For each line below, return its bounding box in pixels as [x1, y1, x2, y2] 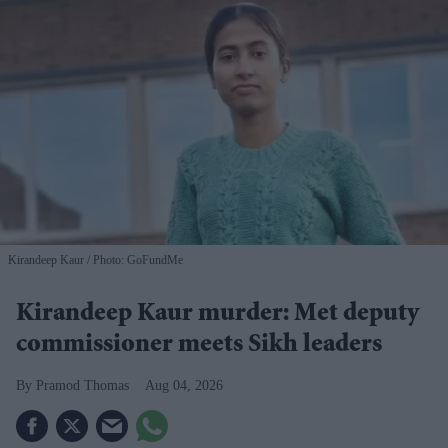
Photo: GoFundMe [90, 253, 183, 268]
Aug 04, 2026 [145, 378, 223, 394]
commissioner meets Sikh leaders [16, 333, 382, 360]
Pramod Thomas [36, 378, 129, 394]
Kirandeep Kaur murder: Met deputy [16, 302, 419, 329]
